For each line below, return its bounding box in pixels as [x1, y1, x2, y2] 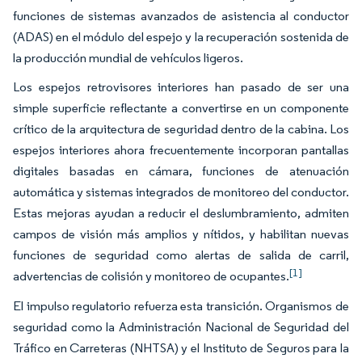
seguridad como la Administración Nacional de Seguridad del [13, 319, 349, 335]
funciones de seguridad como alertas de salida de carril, [13, 247, 349, 263]
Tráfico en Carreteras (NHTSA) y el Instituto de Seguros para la [13, 340, 349, 356]
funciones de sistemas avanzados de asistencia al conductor [13, 8, 349, 23]
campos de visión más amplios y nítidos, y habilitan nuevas [13, 226, 349, 242]
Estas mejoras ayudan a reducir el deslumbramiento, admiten [13, 205, 349, 221]
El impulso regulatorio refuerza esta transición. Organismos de [13, 298, 349, 314]
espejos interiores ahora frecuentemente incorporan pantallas [13, 142, 349, 158]
